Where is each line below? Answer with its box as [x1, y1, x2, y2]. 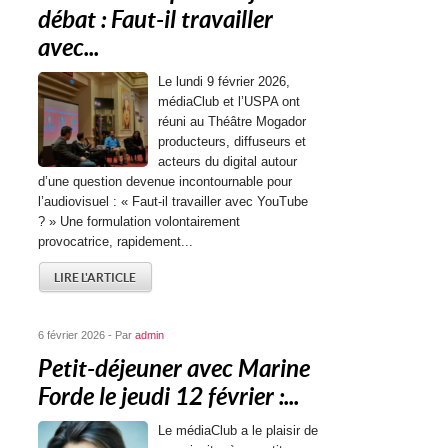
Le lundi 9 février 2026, [158, 74, 291, 89]
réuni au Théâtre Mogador [158, 114, 307, 129]
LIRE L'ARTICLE [54, 271, 137, 284]
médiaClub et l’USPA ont [158, 94, 301, 109]
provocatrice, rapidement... [38, 234, 194, 249]
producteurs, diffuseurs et [158, 134, 307, 149]
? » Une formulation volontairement [38, 214, 241, 229]
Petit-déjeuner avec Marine [38, 355, 311, 383]
